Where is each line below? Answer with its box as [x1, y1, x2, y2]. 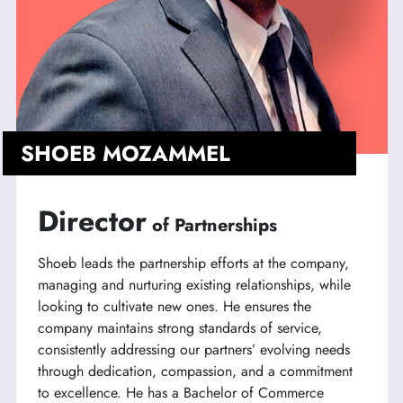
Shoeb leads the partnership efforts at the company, [37, 253, 349, 274]
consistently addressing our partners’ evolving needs [37, 339, 350, 361]
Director [37, 201, 147, 243]
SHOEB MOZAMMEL [20, 138, 230, 170]
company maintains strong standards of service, [37, 318, 322, 339]
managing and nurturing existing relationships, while [37, 274, 351, 296]
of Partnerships [151, 212, 277, 239]
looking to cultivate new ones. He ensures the [37, 296, 311, 318]
